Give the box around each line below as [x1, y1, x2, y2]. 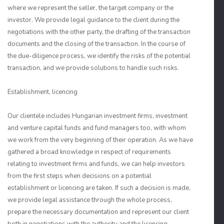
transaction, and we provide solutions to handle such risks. [7, 63, 179, 72]
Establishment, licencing [7, 87, 77, 96]
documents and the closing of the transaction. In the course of [7, 39, 185, 48]
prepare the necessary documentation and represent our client [7, 207, 189, 216]
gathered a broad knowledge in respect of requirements [7, 147, 171, 156]
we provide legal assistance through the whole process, [7, 195, 172, 204]
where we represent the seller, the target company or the [7, 3, 173, 12]
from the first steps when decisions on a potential [7, 171, 151, 180]
